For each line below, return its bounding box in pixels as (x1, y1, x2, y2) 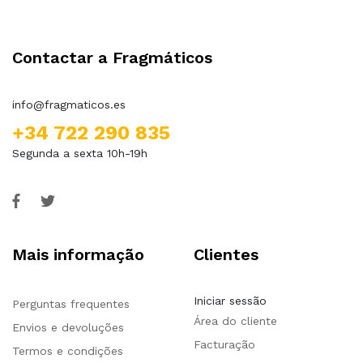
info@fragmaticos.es (12, 98, 126, 112)
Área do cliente (194, 314, 277, 328)
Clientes (194, 245, 258, 265)
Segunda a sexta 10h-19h (12, 147, 147, 160)
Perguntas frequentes (12, 297, 130, 311)
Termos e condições (12, 344, 123, 358)
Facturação (194, 338, 255, 352)
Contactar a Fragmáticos (12, 48, 212, 68)
